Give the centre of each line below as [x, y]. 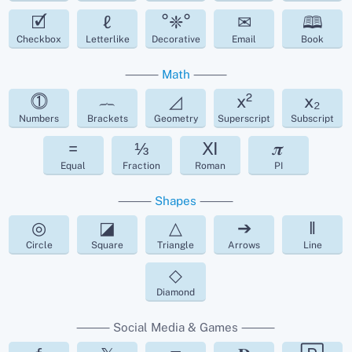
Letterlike [107, 39]
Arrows [244, 245]
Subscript [313, 118]
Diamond [176, 292]
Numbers [39, 118]
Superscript [244, 118]
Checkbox [39, 39]
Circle [39, 245]
